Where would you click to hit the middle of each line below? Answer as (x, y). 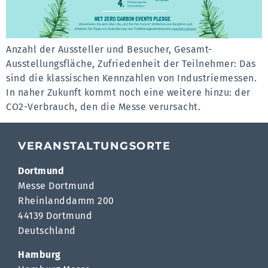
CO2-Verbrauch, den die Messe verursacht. (103, 106)
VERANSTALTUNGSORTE (94, 146)
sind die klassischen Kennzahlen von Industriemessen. (131, 78)
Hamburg (39, 254)
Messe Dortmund (56, 186)
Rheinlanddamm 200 (66, 201)
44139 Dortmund (55, 216)
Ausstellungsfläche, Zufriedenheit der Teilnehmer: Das (131, 63)
